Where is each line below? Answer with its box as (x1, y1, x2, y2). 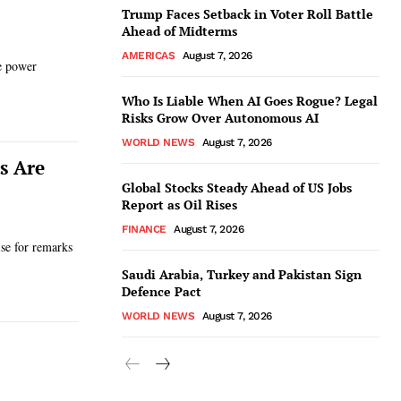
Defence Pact (122, 283, 201, 300)
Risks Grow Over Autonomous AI (122, 109, 319, 126)
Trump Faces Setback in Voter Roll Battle (122, 5, 373, 22)
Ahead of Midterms (122, 22, 237, 39)
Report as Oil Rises (122, 196, 237, 213)
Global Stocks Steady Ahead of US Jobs (122, 179, 352, 196)
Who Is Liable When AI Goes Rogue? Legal (122, 92, 378, 109)
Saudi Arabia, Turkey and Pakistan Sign (122, 266, 362, 283)
